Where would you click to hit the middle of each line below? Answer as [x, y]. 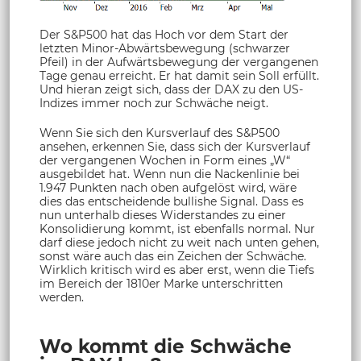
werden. [62, 297]
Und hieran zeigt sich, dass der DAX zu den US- [171, 89]
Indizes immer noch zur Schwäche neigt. [154, 103]
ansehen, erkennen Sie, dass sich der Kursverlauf [175, 146]
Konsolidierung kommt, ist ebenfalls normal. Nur [177, 228]
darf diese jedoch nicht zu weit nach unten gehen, [179, 242]
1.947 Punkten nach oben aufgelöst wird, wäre [168, 187]
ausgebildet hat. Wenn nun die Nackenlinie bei [170, 174]
